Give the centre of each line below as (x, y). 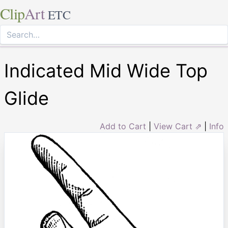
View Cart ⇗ (178, 126)
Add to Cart (123, 126)
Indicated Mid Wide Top (106, 71)
